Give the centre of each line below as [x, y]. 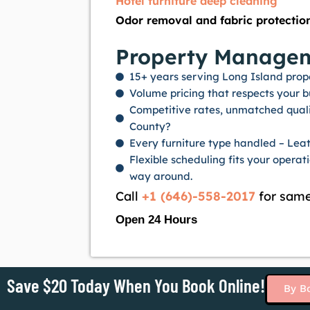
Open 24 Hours [156, 220]
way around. [161, 176]
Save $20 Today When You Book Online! [136, 285]
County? [150, 127]
